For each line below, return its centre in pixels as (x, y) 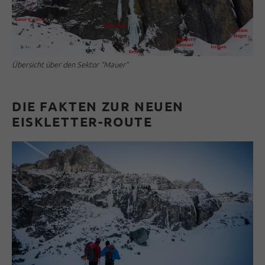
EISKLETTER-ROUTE (82, 122)
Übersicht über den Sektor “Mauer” (70, 64)
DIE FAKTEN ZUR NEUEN (98, 106)
